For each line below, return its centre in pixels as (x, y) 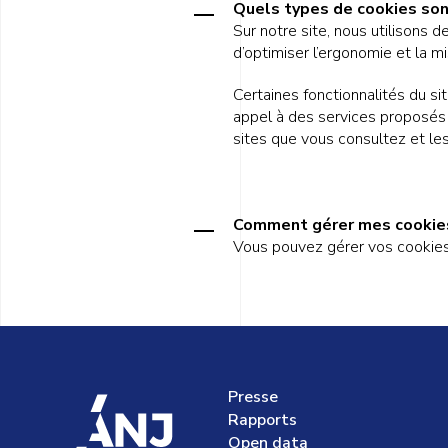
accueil (195, 418)
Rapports (262, 420)
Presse (253, 397)
